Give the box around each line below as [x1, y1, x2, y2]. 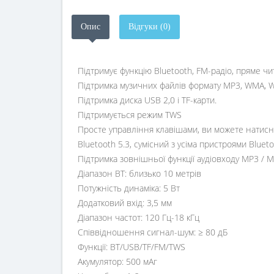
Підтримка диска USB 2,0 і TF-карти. [78, 94, 217, 106]
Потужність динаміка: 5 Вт [78, 182, 180, 194]
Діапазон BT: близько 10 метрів [78, 167, 201, 179]
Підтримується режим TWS [78, 108, 182, 120]
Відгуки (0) [128, 21, 171, 31]
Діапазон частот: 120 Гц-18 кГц [78, 211, 199, 223]
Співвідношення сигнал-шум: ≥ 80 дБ [78, 226, 228, 238]
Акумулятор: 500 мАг [78, 255, 157, 267]
